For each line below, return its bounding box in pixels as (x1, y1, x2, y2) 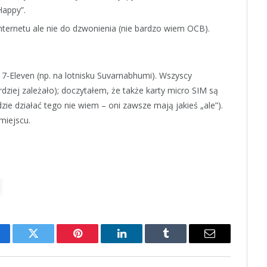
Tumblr (164, 237, 197, 248)
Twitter (32, 237, 64, 248)
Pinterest (76, 237, 114, 248)
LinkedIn (120, 237, 160, 248)
